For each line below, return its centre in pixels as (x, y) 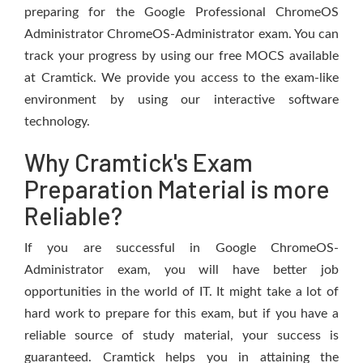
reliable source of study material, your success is (181, 335)
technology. (57, 122)
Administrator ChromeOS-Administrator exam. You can (181, 34)
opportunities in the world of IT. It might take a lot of (181, 292)
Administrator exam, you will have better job (181, 270)
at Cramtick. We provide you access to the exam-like (181, 78)
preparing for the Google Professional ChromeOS (181, 12)
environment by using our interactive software (181, 100)
